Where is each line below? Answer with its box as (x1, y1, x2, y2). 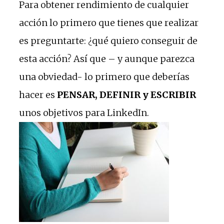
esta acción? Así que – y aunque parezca (19, 52, 194, 64)
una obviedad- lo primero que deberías (19, 70, 189, 82)
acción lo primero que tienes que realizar (19, 16, 198, 28)
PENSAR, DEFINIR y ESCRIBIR (57, 88, 196, 100)
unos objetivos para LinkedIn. (19, 106, 149, 118)
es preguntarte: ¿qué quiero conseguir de (19, 34, 197, 46)
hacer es (19, 88, 57, 100)
